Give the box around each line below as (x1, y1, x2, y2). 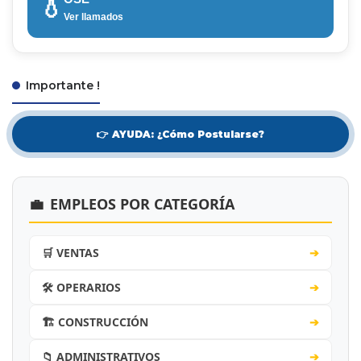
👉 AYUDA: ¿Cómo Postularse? (97, 127, 264, 140)
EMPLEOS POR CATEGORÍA (50, 193, 234, 214)
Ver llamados (64, 10, 123, 23)
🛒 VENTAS (42, 244, 99, 260)
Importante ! (23, 77, 100, 93)
